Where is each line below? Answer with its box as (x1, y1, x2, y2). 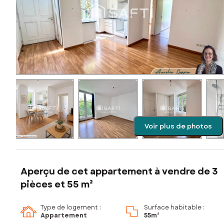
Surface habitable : (144, 203, 204, 212)
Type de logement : (40, 203, 101, 212)
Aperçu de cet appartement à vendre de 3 (20, 165, 218, 178)
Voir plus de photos (144, 121, 212, 131)
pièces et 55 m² (20, 178, 93, 191)
